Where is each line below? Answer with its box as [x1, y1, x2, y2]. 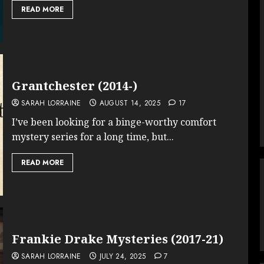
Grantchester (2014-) [11, 77, 137, 94]
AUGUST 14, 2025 [99, 97, 160, 108]
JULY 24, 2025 [99, 250, 146, 262]
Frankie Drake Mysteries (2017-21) [11, 230, 223, 247]
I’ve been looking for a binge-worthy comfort [11, 115, 216, 128]
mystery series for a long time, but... [11, 130, 174, 143]
